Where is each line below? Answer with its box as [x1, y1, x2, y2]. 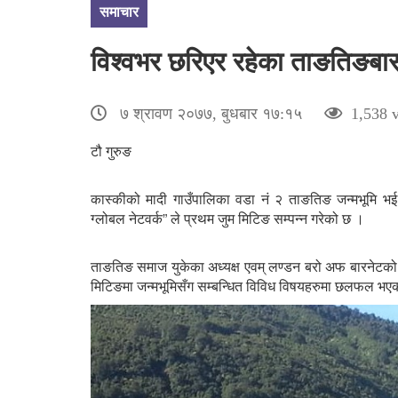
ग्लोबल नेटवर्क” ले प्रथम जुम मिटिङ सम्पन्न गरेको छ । [91, 208, 364, 229]
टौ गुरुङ [91, 140, 131, 162]
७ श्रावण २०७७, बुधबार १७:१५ [107, 105, 315, 122]
